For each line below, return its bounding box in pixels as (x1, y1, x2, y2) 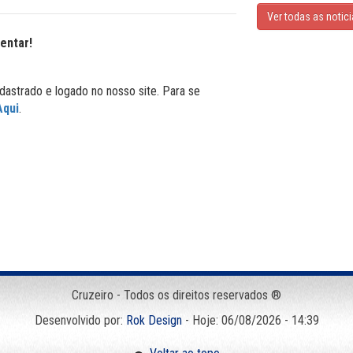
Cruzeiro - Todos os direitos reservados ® (72, 288, 281, 303)
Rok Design (125, 313, 182, 329)
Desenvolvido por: (34, 313, 126, 329)
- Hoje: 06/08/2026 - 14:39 (181, 313, 319, 329)
